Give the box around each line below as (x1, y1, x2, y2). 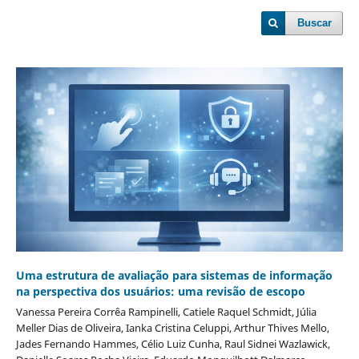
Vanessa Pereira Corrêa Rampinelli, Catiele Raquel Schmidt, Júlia (15, 304, 317, 319)
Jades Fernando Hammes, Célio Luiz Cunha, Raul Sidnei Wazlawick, (15, 336, 330, 351)
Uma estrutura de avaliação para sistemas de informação (15, 267, 333, 283)
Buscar (297, 17, 333, 29)
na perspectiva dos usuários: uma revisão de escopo (15, 283, 305, 299)
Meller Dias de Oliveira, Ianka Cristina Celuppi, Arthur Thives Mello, (15, 320, 329, 335)
